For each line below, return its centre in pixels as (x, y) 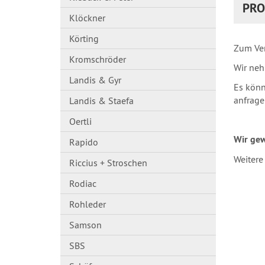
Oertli (80, 121)
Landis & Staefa (101, 101)
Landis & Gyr (95, 80)
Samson (85, 225)
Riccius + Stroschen (108, 163)
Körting (84, 38)
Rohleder (88, 204)
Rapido (84, 142)
